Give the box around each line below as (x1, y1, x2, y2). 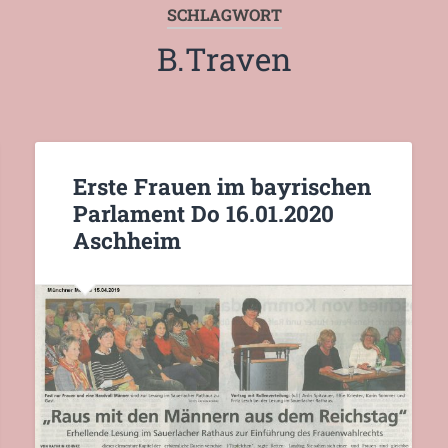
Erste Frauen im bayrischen (72, 170, 371, 201)
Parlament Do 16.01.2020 (72, 197, 334, 228)
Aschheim (72, 224, 181, 255)
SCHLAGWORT (166, 4, 282, 26)
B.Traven (156, 38, 292, 81)
